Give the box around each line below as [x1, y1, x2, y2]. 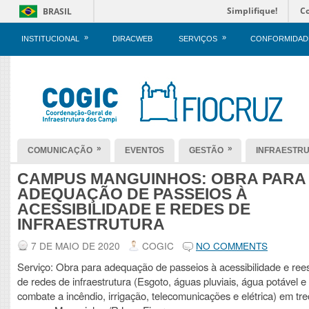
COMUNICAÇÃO [28, 146, 92, 155]
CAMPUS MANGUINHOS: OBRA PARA [17, 170, 306, 188]
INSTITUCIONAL [21, 34, 79, 43]
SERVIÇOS [179, 34, 217, 43]
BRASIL [43, 6, 72, 17]
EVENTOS [125, 146, 164, 155]
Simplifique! [227, 5, 277, 17]
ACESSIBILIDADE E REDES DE [17, 200, 250, 218]
